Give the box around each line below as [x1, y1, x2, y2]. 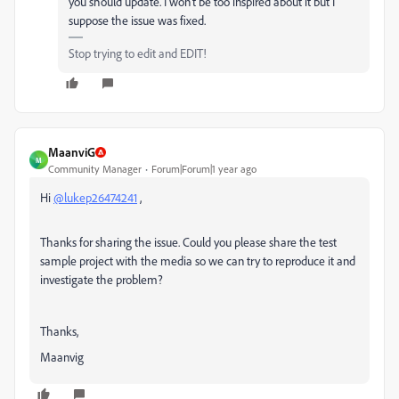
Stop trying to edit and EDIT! [69, 45, 207, 61]
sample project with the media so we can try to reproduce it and [40, 253, 355, 269]
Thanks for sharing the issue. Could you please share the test [40, 234, 337, 250]
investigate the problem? [40, 272, 163, 288]
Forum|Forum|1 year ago [151, 162, 256, 176]
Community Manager [48, 162, 142, 176]
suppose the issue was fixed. [69, 12, 206, 28]
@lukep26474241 [53, 190, 137, 206]
